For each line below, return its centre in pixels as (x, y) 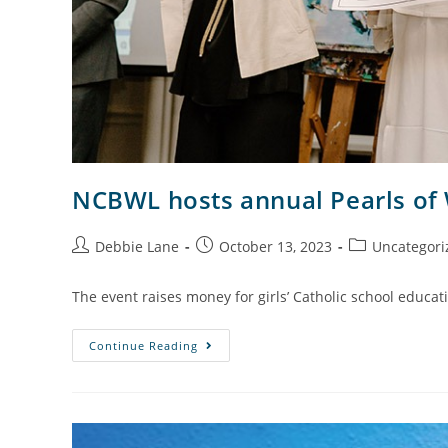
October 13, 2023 (275, 246)
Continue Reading (143, 345)
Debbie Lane (137, 246)
